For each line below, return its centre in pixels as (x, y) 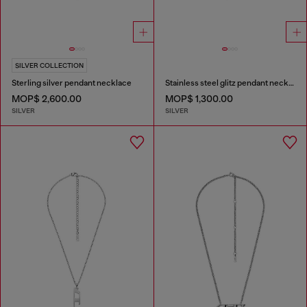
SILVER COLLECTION (49, 66)
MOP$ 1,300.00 (199, 99)
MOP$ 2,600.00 (47, 99)
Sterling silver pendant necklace (72, 83)
